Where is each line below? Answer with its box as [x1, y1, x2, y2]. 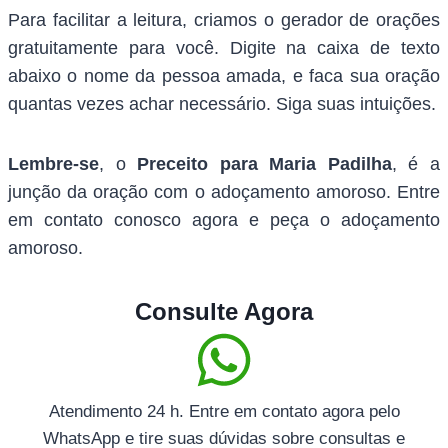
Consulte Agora [135, 298, 313, 326]
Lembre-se [8, 154, 99, 175]
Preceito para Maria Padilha [137, 154, 392, 175]
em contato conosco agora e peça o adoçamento [8, 210, 440, 231]
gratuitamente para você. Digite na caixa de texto [8, 38, 440, 59]
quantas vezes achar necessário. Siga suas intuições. [8, 94, 436, 115]
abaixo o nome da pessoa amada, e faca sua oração [8, 66, 440, 87]
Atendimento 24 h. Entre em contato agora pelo [48, 402, 400, 422]
